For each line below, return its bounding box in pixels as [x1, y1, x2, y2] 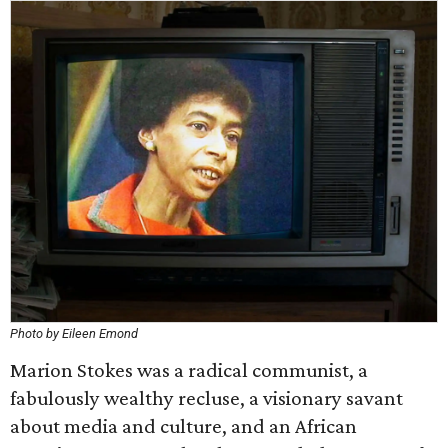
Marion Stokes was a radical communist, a [10, 358, 368, 382]
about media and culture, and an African [10, 414, 357, 438]
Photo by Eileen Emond [10, 326, 138, 341]
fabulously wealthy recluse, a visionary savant [10, 386, 403, 410]
